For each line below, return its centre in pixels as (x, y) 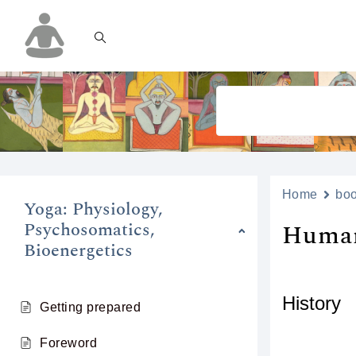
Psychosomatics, (89, 230)
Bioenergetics (78, 251)
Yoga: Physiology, (93, 209)
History (311, 303)
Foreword (68, 343)
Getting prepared (90, 307)
